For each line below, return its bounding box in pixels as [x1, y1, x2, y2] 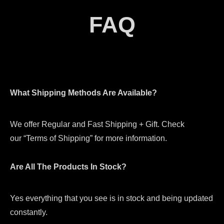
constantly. [10, 207, 47, 216]
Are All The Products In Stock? [10, 162, 126, 171]
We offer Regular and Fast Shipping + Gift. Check [10, 119, 184, 128]
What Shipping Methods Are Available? [10, 88, 157, 97]
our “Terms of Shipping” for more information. [10, 133, 167, 142]
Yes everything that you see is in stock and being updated [10, 193, 213, 202]
